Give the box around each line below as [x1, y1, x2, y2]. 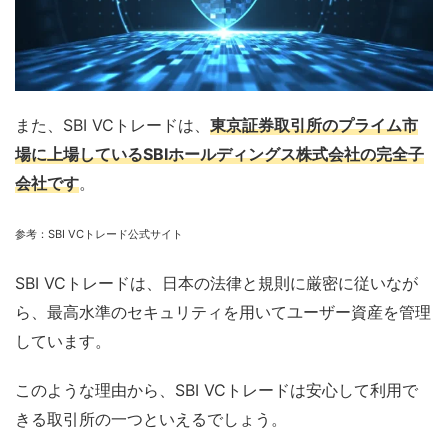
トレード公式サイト [84, 226, 183, 241]
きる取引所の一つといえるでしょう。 [15, 408, 287, 429]
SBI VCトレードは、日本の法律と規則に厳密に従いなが [15, 272, 418, 293]
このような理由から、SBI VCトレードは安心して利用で [15, 379, 418, 400]
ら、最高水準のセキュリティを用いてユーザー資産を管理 [15, 301, 431, 322]
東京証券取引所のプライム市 [210, 114, 418, 135]
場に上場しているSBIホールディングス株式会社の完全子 [15, 143, 424, 164]
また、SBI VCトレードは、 [15, 114, 210, 135]
